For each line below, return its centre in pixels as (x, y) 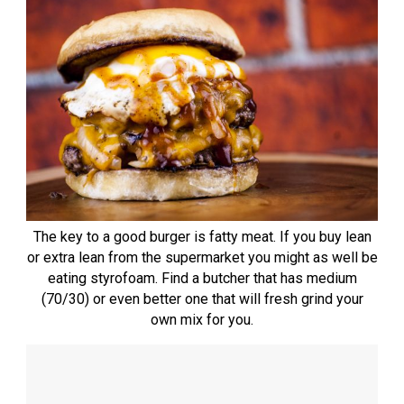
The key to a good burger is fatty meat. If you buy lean (202, 237)
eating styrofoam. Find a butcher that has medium (202, 279)
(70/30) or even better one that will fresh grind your (202, 299)
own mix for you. (202, 320)
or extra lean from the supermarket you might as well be (202, 258)
